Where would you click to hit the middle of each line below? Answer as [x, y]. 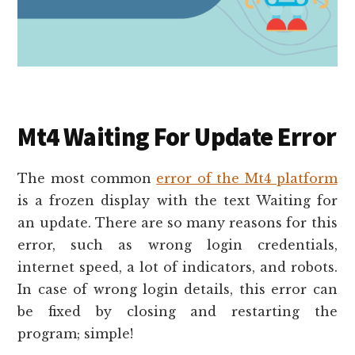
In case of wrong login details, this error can [177, 290]
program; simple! [76, 334]
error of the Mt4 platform [247, 179]
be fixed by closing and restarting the [177, 312]
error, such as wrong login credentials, [177, 245]
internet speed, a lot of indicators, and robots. [177, 267]
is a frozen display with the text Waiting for [177, 201]
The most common [87, 179]
